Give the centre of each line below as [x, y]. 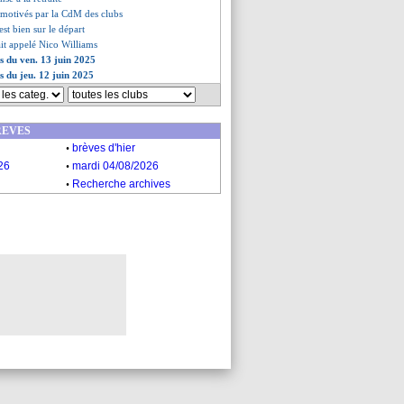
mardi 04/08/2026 [115, 166]
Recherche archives [121, 184]
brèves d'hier [104, 148]
